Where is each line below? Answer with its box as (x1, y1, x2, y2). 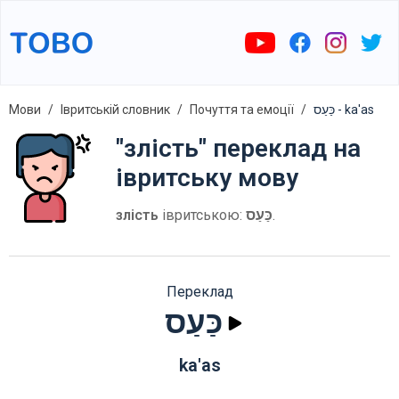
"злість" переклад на (116, 134, 361, 163)
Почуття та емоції (190, 102, 294, 117)
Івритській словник (61, 102, 170, 117)
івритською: (159, 207, 246, 224)
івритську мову (116, 163, 298, 192)
